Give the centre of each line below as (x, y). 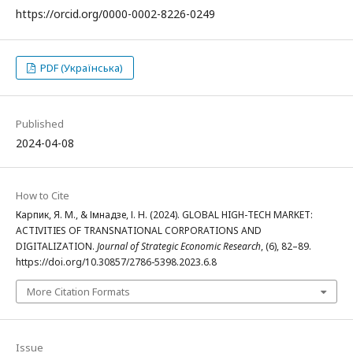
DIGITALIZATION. (56, 246)
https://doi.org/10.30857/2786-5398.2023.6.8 (116, 262)
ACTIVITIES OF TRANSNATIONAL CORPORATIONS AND (139, 230)
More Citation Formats (78, 292)
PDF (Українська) (81, 68)
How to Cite (43, 195)
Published (40, 124)
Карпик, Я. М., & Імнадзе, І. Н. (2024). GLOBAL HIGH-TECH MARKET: (164, 215)
